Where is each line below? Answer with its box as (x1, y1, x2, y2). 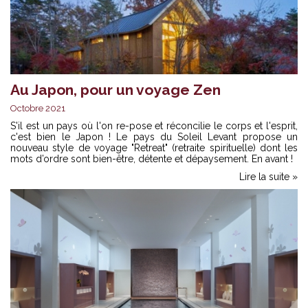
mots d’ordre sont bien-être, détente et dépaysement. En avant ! (10, 153, 293, 165)
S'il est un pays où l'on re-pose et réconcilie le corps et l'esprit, (10, 120, 298, 132)
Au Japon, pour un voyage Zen (10, 81, 221, 99)
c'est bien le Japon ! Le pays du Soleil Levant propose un (10, 131, 298, 143)
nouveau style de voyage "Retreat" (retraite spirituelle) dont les (10, 142, 298, 154)
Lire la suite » (239, 171, 298, 183)
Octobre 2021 (10, 103, 65, 114)
